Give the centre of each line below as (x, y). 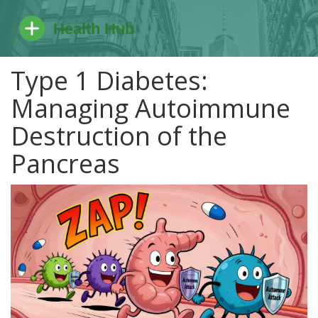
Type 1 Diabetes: (109, 81)
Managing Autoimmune (150, 108)
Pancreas (65, 164)
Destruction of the (119, 136)
